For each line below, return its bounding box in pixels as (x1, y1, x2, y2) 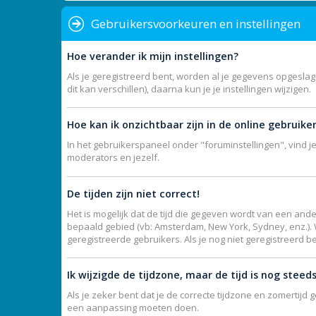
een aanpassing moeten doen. (67, 301, 199, 314)
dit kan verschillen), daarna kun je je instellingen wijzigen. (67, 82, 311, 95)
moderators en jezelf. (67, 151, 159, 164)
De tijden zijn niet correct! (67, 186, 200, 200)
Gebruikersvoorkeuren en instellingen (91, 15, 300, 32)
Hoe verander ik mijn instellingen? (67, 49, 238, 63)
